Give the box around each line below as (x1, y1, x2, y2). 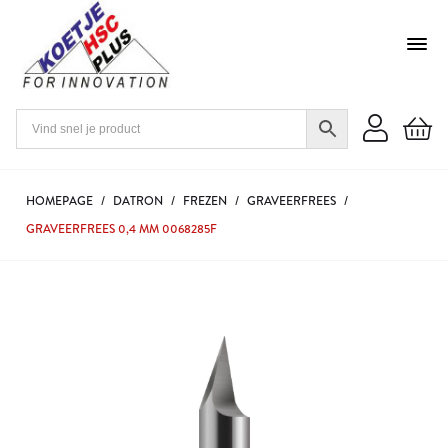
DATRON (113, 192, 163, 210)
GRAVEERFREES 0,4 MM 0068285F (26, 220, 217, 238)
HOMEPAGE (26, 192, 93, 210)
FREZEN (183, 192, 227, 210)
